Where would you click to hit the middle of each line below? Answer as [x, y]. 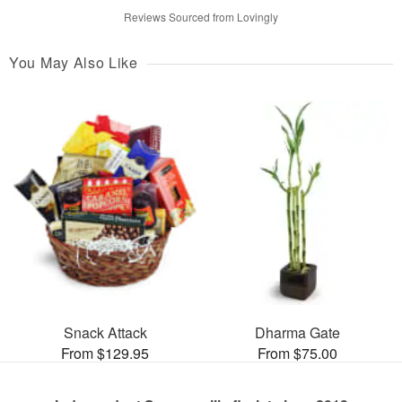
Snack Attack [105, 332]
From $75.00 [297, 353]
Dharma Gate [297, 332]
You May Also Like [74, 62]
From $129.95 [105, 353]
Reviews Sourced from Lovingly [201, 16]
